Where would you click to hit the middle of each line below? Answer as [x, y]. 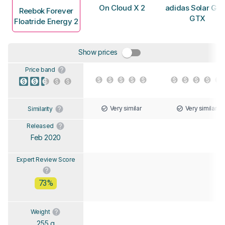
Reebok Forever [46, 11]
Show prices [98, 52]
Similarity [40, 108]
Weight [40, 211]
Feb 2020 [46, 137]
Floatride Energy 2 [46, 21]
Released [40, 126]
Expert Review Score [46, 159]
